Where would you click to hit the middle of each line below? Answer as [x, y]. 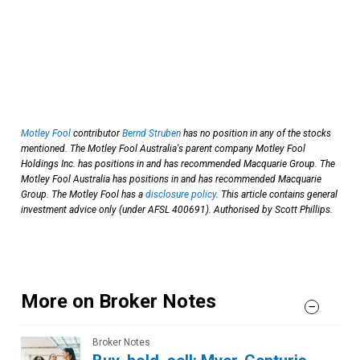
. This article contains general [277, 194]
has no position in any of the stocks [256, 133]
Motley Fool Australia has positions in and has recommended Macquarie [171, 179]
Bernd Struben [151, 133]
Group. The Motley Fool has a [83, 194]
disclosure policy [181, 194]
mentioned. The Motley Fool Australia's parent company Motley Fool [163, 148]
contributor [96, 133]
